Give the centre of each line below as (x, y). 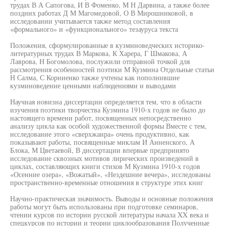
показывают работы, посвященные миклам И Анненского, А (102, 142)
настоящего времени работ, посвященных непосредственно (101, 118)
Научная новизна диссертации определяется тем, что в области (106, 102)
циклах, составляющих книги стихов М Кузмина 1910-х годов (105, 166)
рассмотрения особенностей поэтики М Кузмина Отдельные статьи (112, 69)
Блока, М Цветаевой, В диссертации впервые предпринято (100, 150)
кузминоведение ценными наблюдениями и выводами (93, 86)
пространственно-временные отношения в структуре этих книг (107, 182)
